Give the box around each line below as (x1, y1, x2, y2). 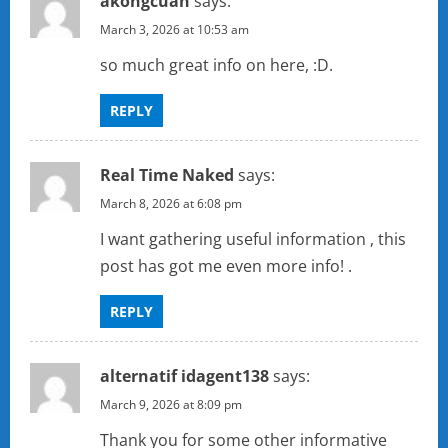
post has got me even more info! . (100, 255, 352, 278)
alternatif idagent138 (100, 365, 269, 388)
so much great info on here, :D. (100, 54, 333, 77)
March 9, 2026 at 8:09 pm (100, 396, 242, 414)
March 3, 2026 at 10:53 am (100, 21, 249, 39)
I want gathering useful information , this (100, 228, 406, 251)
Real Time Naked (100, 164, 234, 187)
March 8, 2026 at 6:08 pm (100, 195, 242, 213)
